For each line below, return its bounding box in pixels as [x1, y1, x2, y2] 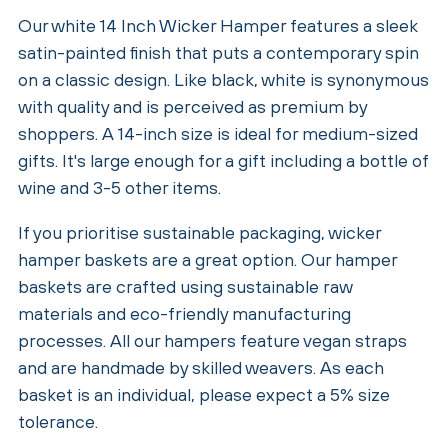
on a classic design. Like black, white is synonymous [18, 68, 429, 90]
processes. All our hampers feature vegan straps [18, 329, 407, 351]
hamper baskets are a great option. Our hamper [18, 248, 397, 270]
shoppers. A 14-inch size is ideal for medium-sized [18, 122, 418, 144]
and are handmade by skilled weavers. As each [18, 356, 384, 378]
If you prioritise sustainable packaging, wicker [18, 221, 381, 243]
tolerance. [18, 410, 98, 432]
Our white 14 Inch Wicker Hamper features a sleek [18, 14, 418, 36]
